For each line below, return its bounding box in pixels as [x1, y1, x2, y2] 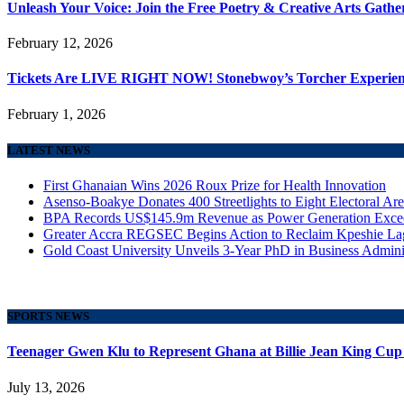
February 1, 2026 [7, 106, 106, 122]
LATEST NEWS [7, 142, 90, 157]
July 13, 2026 [7, 379, 85, 395]
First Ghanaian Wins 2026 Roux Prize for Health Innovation [43, 178, 386, 194]
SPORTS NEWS [7, 309, 89, 324]
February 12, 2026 [7, 35, 113, 51]
